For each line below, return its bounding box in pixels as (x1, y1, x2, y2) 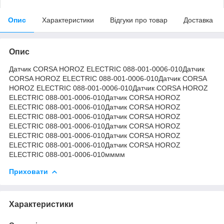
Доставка (183, 15, 213, 24)
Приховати (9, 167, 48, 175)
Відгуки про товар (110, 15, 167, 24)
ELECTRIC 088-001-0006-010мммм (9, 150, 125, 158)
